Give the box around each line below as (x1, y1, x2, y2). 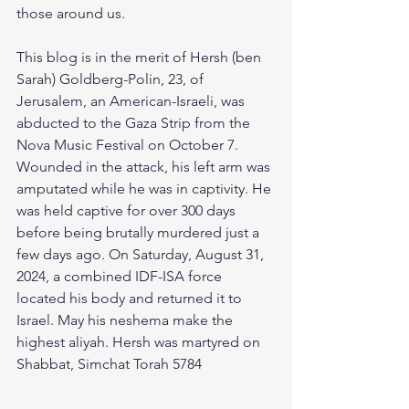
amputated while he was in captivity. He (16, 179, 275, 197)
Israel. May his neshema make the (16, 310, 236, 329)
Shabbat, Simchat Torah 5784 (16, 354, 202, 372)
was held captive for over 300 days (16, 201, 239, 219)
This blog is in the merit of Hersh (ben (16, 47, 265, 66)
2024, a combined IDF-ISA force (16, 267, 225, 285)
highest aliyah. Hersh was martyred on (16, 332, 264, 351)
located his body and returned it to (16, 288, 246, 307)
